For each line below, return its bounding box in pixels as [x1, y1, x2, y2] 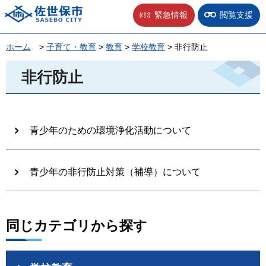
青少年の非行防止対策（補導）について [30, 167, 201, 178]
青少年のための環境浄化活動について [30, 125, 191, 136]
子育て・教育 [46, 42, 96, 52]
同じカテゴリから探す [6, 218, 147, 234]
